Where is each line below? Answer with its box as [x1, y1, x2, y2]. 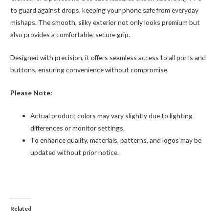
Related [10, 204, 32, 212]
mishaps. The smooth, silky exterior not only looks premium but [10, 18, 200, 27]
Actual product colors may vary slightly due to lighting [30, 111, 193, 120]
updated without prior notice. [30, 148, 119, 156]
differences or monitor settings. [30, 123, 125, 132]
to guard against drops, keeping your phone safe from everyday [10, 6, 199, 15]
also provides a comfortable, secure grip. [10, 30, 131, 39]
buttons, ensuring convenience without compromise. [10, 66, 169, 74]
